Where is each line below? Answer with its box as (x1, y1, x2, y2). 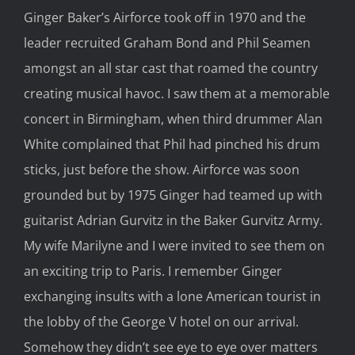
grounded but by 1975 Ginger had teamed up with (24, 186, 323, 204)
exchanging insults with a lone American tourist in (24, 288, 321, 306)
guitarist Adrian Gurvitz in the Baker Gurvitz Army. (24, 212, 323, 230)
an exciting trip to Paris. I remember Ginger (24, 262, 282, 281)
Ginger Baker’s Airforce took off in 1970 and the (24, 9, 306, 27)
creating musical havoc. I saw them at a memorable (24, 85, 330, 103)
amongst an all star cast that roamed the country (24, 59, 318, 78)
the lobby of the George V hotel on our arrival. (24, 313, 299, 331)
